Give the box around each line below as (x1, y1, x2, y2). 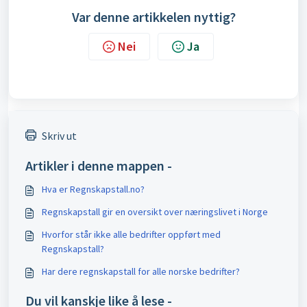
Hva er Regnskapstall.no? (42, 183, 145, 195)
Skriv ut (42, 129, 77, 143)
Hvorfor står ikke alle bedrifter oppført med (42, 228, 221, 241)
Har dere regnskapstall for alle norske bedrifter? (42, 265, 240, 278)
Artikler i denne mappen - (25, 157, 172, 174)
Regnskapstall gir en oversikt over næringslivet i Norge (42, 206, 268, 218)
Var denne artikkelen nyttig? (71, 8, 236, 25)
